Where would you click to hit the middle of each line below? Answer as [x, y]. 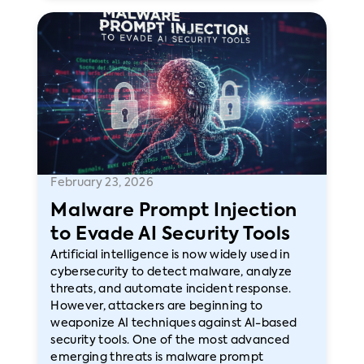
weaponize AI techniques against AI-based [174, 323]
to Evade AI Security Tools [171, 235]
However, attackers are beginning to [157, 306]
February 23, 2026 [102, 183]
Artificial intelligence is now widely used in [170, 255]
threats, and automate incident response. [171, 289]
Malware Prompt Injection [174, 211]
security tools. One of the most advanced [170, 340]
